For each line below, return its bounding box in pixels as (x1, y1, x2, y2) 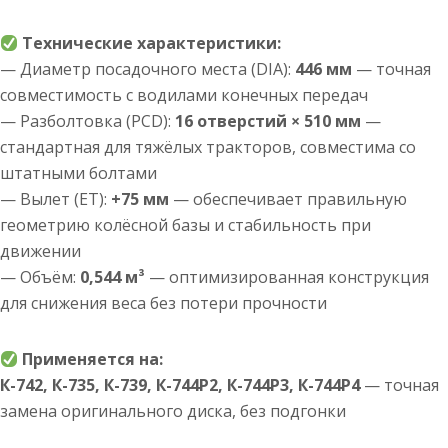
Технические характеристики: (22, 32, 282, 54)
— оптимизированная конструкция (145, 266, 429, 288)
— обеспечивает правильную (169, 188, 407, 210)
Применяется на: (22, 348, 164, 370)
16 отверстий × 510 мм (175, 110, 361, 132)
